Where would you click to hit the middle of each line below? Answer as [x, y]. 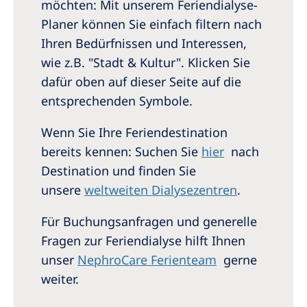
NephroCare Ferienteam [147, 260]
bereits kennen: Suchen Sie [121, 151]
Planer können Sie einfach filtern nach [151, 24]
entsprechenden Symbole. [117, 101]
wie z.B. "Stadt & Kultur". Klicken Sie [146, 62]
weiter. [60, 279]
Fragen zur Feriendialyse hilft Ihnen [143, 241]
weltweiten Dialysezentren [161, 190]
